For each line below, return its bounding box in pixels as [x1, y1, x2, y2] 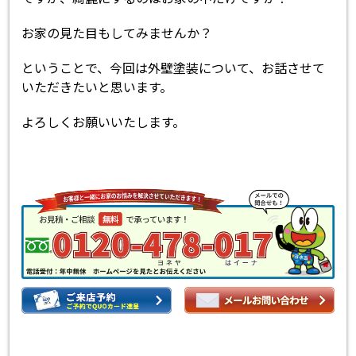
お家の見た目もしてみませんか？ [21, 22, 213, 42]
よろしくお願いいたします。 [21, 111, 186, 131]
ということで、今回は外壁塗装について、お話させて [21, 57, 326, 77]
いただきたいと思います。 [21, 76, 173, 96]
